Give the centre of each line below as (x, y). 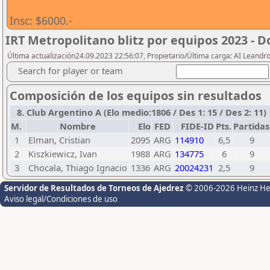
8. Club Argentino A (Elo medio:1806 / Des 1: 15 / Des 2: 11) (139, 112)
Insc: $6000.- (41, 20)
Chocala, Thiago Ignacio (78, 168)
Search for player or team (71, 71)
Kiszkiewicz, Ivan (63, 154)
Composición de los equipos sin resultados (136, 96)
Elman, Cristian (59, 140)
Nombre (77, 126)
